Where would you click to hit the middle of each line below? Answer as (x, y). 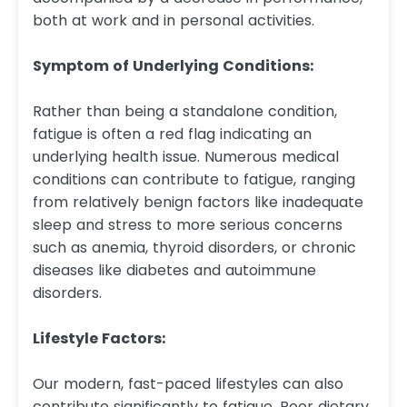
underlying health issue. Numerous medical (186, 157)
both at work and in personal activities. (174, 21)
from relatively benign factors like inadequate (198, 203)
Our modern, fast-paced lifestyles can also (188, 384)
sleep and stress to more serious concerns (188, 225)
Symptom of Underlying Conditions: (173, 66)
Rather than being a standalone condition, (185, 112)
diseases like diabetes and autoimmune (174, 271)
